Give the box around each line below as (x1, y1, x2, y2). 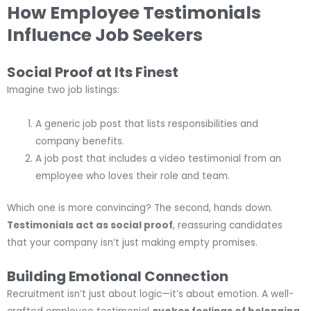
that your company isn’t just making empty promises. (7, 235, 258, 249)
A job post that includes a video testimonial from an (35, 152, 282, 165)
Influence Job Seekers (7, 23, 203, 48)
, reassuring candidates (173, 218, 283, 232)
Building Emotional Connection (7, 267, 228, 287)
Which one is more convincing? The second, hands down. (7, 201, 273, 215)
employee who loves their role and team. (35, 169, 230, 183)
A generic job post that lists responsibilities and (35, 117, 259, 131)
